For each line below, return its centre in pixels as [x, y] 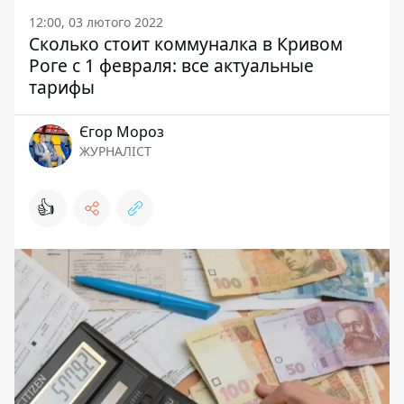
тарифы [62, 87]
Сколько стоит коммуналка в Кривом [186, 44]
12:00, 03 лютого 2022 [96, 22]
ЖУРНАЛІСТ [115, 151]
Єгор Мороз [122, 132]
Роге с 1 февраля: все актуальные [171, 65]
